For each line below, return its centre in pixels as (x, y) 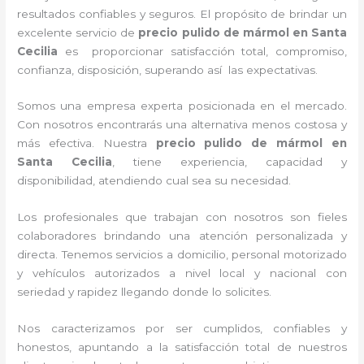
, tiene (146, 162)
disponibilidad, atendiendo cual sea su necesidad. (154, 181)
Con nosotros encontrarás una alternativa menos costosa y (182, 125)
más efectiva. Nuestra (87, 143)
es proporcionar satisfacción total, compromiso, (202, 51)
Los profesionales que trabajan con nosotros (154, 217)
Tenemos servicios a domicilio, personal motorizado (204, 255)
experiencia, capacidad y (264, 162)
